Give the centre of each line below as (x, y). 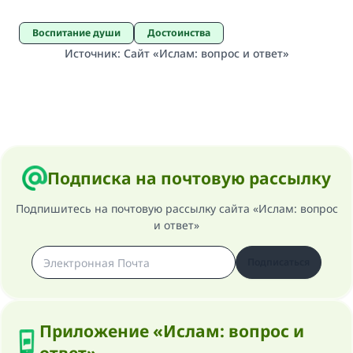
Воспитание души (80, 33)
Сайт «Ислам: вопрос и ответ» (206, 53)
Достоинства (183, 33)
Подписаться (279, 262)
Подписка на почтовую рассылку (189, 178)
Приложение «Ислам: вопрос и (172, 331)
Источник (91, 53)
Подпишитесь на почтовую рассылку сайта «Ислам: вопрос (176, 208)
